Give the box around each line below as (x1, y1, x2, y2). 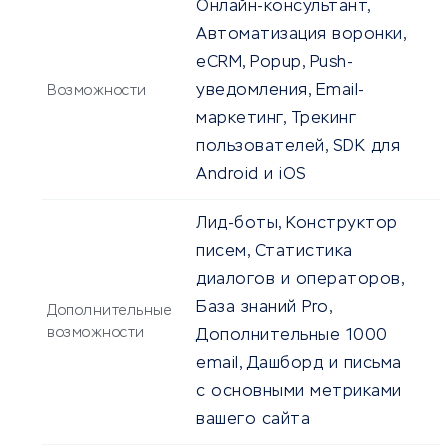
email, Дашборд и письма (196, 356, 402, 373)
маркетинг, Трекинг (196, 111, 356, 128)
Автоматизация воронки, (196, 27, 405, 44)
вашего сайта (196, 412, 310, 429)
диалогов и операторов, (196, 272, 403, 289)
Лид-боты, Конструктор (196, 216, 398, 233)
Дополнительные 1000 (196, 328, 388, 345)
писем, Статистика (196, 244, 353, 261)
